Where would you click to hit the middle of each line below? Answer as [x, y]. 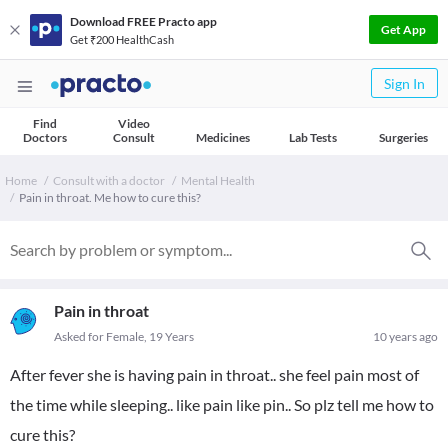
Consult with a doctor [109, 180]
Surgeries [403, 137]
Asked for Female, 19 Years [124, 336]
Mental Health [218, 180]
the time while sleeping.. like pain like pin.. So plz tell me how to [222, 404]
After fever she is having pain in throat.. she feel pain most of [214, 374]
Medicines [223, 137]
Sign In [404, 83]
